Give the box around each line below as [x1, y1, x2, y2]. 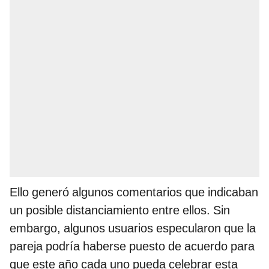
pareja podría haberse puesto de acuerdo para [10, 239, 255, 254]
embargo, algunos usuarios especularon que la [10, 221, 256, 236]
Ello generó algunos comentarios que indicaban [10, 185, 258, 200]
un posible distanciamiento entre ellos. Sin [10, 203, 230, 218]
